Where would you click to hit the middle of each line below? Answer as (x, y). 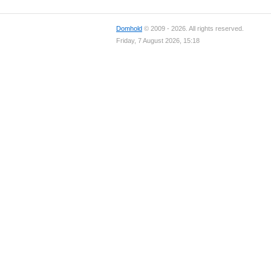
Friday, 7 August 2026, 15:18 (158, 41)
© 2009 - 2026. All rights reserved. (193, 28)
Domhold (129, 28)
